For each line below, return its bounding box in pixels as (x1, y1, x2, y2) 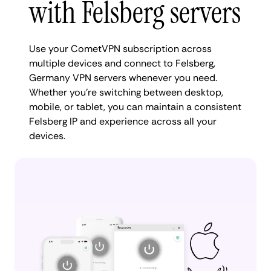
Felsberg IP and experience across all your (29, 114, 217, 128)
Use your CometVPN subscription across (29, 42, 212, 55)
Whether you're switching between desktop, (29, 85, 223, 99)
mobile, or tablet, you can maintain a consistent (29, 100, 241, 113)
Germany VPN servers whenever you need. (29, 71, 217, 84)
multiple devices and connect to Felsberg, (29, 56, 215, 70)
